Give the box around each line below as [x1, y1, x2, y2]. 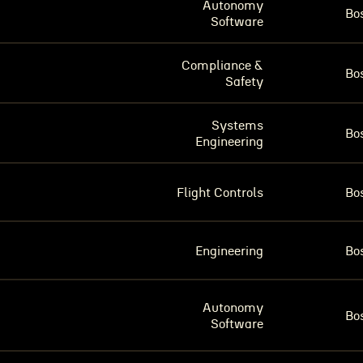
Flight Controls [177, 186, 263, 199]
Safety [225, 75, 263, 88]
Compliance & [181, 59, 263, 72]
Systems [211, 119, 263, 132]
